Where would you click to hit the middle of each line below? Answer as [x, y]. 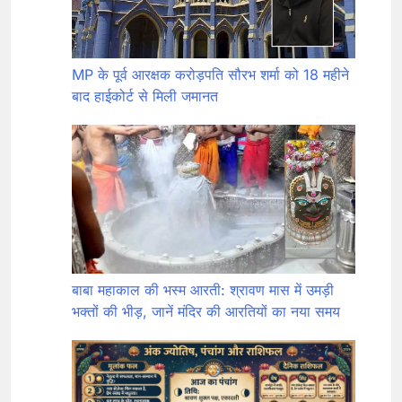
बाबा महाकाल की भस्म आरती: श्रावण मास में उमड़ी [203, 289]
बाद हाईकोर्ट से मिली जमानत [145, 96]
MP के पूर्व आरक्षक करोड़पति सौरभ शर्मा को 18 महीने [210, 74]
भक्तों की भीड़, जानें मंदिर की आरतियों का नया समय [206, 311]
